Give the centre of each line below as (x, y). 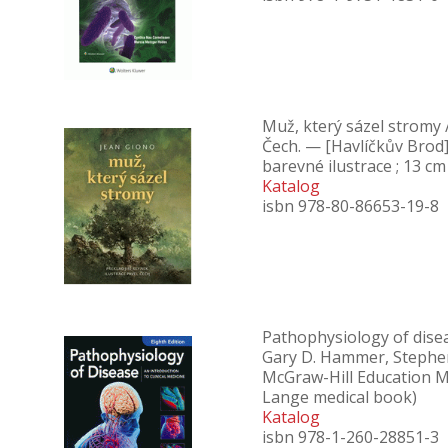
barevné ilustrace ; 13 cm (354, 166)
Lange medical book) (339, 397)
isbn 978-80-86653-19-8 (350, 206)
